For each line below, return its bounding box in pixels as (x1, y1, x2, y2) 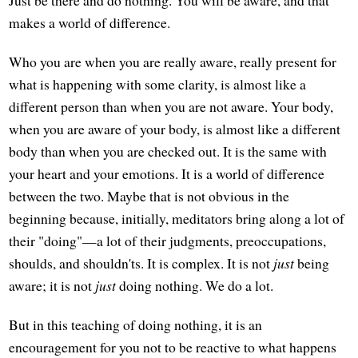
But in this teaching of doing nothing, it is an (9, 315, 263, 335)
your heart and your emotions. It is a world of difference (9, 164, 325, 183)
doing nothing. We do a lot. (116, 276, 274, 295)
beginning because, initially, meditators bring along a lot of (9, 209, 345, 228)
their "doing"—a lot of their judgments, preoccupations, (9, 231, 327, 250)
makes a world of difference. (9, 12, 171, 32)
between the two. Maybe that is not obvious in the (9, 186, 290, 205)
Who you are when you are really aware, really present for (9, 52, 337, 71)
